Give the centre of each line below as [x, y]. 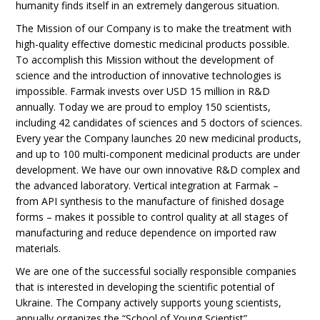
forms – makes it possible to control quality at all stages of [152, 217]
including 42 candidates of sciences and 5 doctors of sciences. [159, 122]
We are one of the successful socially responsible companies [156, 271]
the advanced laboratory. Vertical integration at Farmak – [147, 185]
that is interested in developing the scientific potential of [145, 287]
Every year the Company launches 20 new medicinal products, [159, 138]
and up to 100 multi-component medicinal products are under [158, 154]
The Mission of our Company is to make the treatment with [154, 28]
